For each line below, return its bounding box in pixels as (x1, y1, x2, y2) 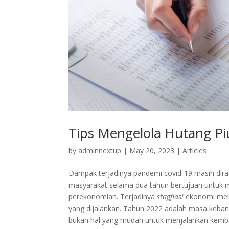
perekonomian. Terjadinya (68, 191, 157, 201)
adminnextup (78, 145, 122, 155)
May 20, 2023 (129, 145, 175, 155)
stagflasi (157, 191, 184, 201)
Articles (182, 145, 207, 155)
